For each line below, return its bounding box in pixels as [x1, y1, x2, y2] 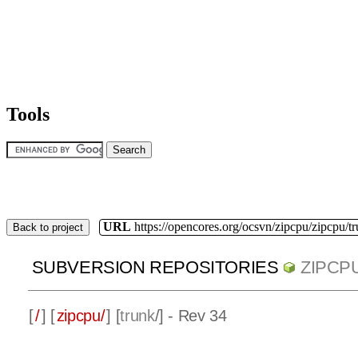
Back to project [13, 221, 83, 233]
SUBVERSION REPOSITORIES [31, 257, 279, 278]
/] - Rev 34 [154, 307, 227, 325]
